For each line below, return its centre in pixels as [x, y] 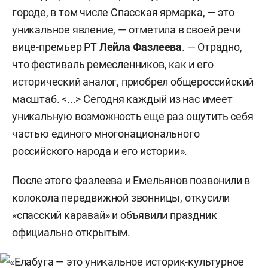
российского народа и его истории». [100, 151]
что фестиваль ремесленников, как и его [113, 64]
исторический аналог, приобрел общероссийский [133, 82]
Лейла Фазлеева [141, 47]
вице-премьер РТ [56, 47]
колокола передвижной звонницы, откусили [121, 198]
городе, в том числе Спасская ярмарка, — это [123, 12]
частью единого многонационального [106, 134]
